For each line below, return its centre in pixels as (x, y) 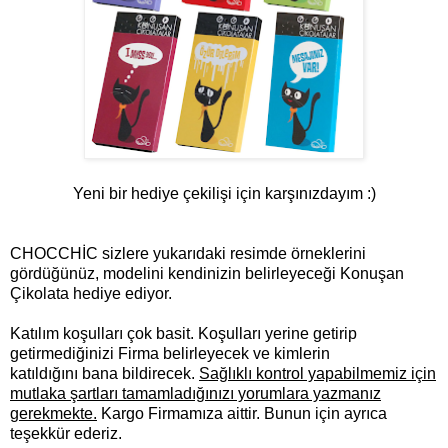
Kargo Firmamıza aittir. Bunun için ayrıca (242, 414)
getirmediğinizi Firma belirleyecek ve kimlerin (170, 354)
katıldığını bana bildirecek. (104, 374)
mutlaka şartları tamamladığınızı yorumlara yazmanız (195, 394)
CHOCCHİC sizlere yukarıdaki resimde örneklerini (188, 254)
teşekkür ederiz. (66, 434)
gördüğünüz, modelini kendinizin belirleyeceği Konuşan (207, 274)
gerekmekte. (53, 414)
